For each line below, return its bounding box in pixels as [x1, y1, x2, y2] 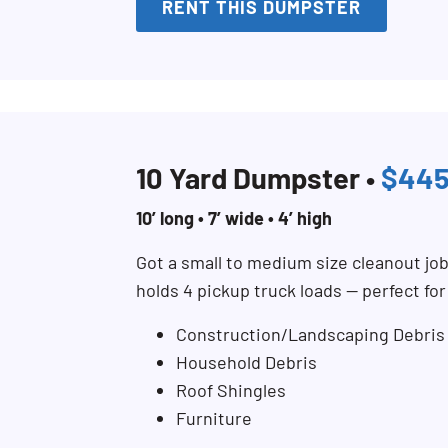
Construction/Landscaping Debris [176, 323, 445, 345]
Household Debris [176, 351, 317, 373]
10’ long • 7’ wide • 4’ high [136, 207, 332, 229]
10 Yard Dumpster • [136, 160, 381, 195]
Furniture [176, 407, 252, 429]
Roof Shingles [176, 379, 286, 401]
